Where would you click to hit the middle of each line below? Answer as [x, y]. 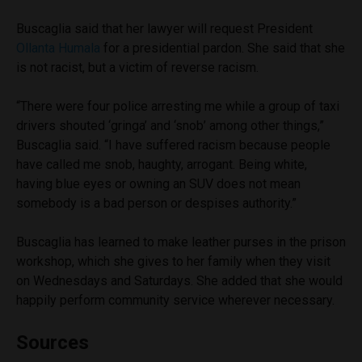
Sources [53, 342]
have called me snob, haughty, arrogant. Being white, [162, 164]
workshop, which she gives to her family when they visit [173, 261]
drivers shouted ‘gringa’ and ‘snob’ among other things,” [170, 125]
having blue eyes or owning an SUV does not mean [158, 183]
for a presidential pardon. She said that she [223, 48]
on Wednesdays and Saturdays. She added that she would [179, 280]
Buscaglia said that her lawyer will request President [164, 28]
